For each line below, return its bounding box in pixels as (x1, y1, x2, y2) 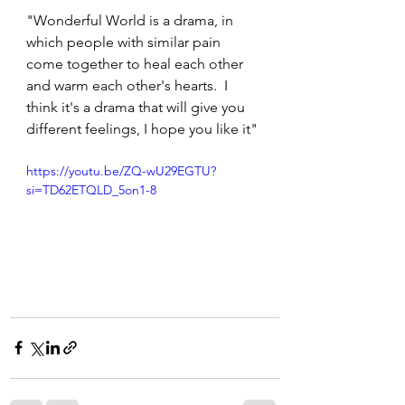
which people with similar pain (26, 33, 224, 52)
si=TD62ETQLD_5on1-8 (26, 182, 156, 199)
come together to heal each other (26, 55, 247, 73)
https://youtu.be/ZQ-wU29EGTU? (26, 163, 216, 180)
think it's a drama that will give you (26, 99, 249, 117)
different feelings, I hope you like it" (26, 120, 258, 138)
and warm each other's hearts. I (26, 77, 231, 95)
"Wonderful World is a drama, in (26, 12, 237, 30)
